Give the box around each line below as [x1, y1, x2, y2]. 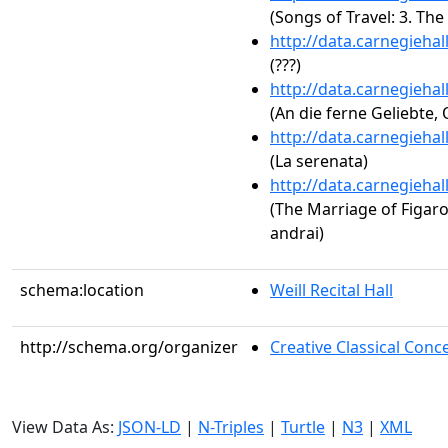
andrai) [270, 222, 324, 244]
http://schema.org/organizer [20, 336, 238, 358]
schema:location [20, 279, 144, 301]
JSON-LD [118, 416, 181, 438]
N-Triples [198, 416, 264, 438]
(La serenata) [270, 150, 368, 172]
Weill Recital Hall [270, 279, 393, 301]
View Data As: [12, 416, 118, 438]
